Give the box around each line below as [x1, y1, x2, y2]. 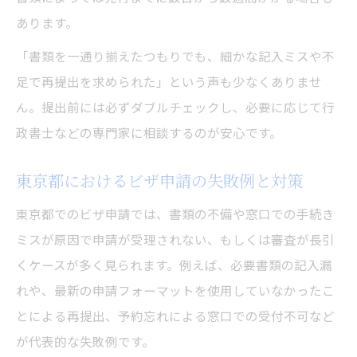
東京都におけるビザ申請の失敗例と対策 [16, 169, 303, 193]
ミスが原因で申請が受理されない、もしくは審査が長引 [16, 230, 335, 249]
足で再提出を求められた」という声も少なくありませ [16, 73, 322, 91]
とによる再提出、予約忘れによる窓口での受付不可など [16, 307, 335, 325]
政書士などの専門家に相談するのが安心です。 [16, 124, 282, 142]
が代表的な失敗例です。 [16, 332, 155, 351]
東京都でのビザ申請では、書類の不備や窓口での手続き [16, 205, 335, 223]
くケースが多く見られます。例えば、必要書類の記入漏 [16, 256, 332, 274]
